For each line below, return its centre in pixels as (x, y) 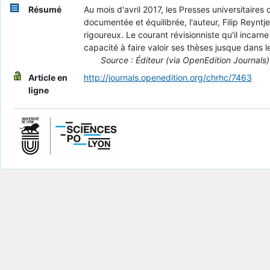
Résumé (45, 10)
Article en (48, 78)
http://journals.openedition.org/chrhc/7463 (168, 78)
